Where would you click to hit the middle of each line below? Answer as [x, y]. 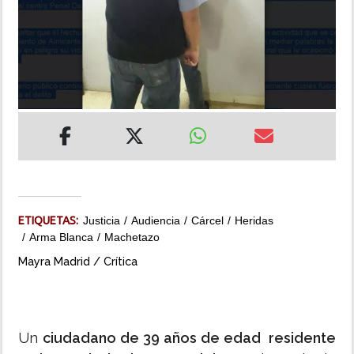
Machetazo [132, 237]
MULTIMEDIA [46, 74]
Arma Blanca [61, 237]
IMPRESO [37, 119]
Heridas [254, 221]
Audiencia [156, 221]
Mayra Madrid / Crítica [78, 262]
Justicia [102, 221]
